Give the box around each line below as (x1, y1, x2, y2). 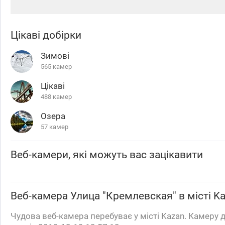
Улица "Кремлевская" (70, 190, 176, 202)
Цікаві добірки (11, 29, 81, 41)
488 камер (41, 93, 72, 100)
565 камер (41, 63, 72, 70)
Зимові (41, 51, 69, 61)
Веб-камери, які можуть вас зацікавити (11, 149, 203, 161)
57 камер (41, 123, 68, 131)
